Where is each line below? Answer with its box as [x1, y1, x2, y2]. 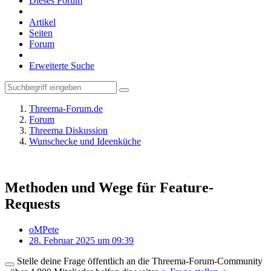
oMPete [29, 224, 59, 235]
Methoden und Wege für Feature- [5, 179, 214, 195]
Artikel [29, 17, 56, 27]
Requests [5, 195, 60, 212]
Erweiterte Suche [29, 60, 94, 71]
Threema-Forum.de [29, 103, 103, 114]
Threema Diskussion [29, 125, 108, 135]
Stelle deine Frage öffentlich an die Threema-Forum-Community [15, 255, 263, 266]
